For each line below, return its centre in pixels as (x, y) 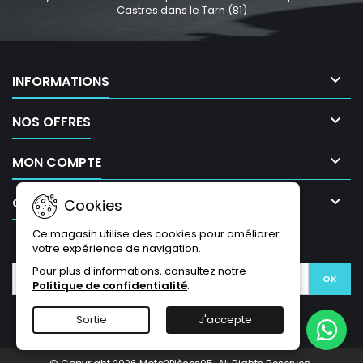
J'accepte (225, 320)
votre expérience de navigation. (117, 248)
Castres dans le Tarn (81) (181, 10)
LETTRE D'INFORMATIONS (181, 245)
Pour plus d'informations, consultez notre (139, 271)
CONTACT (45, 203)
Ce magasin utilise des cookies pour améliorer (156, 234)
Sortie (91, 320)
